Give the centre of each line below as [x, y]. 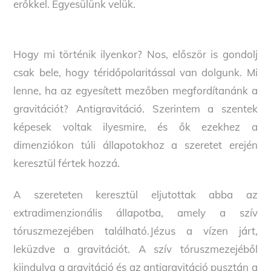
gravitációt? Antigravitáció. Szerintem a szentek [135, 108]
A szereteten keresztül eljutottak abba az [135, 194]
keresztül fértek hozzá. [67, 163]
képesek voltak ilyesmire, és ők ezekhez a [135, 126]
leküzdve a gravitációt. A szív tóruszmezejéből [135, 249]
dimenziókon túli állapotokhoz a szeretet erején [135, 145]
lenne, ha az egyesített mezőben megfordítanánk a [135, 90]
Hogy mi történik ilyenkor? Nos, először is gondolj [135, 54]
